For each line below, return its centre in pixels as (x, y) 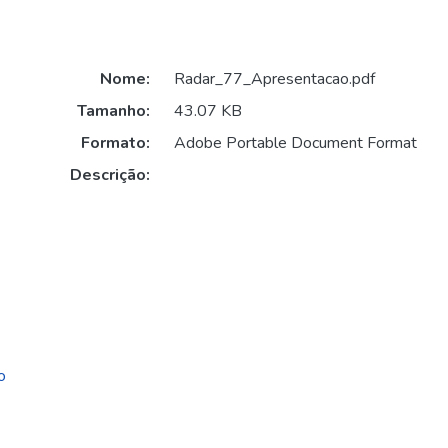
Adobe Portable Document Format (295, 143)
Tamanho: (113, 111)
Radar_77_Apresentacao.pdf (274, 79)
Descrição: (109, 175)
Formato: (115, 143)
